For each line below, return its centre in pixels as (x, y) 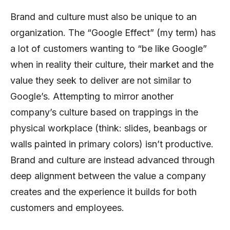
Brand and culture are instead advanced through (112, 160)
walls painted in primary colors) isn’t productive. (112, 144)
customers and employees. (67, 207)
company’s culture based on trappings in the (104, 112)
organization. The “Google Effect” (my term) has (113, 32)
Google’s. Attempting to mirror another (92, 96)
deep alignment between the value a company (108, 176)
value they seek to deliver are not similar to (101, 80)
